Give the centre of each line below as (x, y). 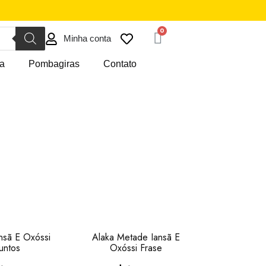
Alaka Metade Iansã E (136, 237)
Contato (120, 64)
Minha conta (88, 38)
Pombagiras (54, 64)
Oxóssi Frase (136, 248)
